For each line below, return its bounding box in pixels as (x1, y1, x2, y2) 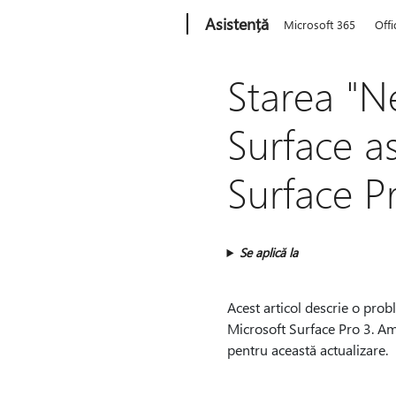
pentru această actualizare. (226, 340, 388, 359)
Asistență (205, 13, 270, 34)
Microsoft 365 (284, 17, 356, 32)
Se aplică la (240, 244, 299, 261)
